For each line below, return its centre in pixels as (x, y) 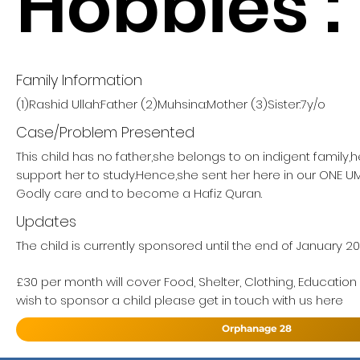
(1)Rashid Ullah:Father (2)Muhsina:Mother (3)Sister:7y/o (171, 104)
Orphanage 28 (257, 328)
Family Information (79, 80)
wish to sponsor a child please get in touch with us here (180, 301)
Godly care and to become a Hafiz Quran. (139, 193)
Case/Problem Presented (105, 132)
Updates (46, 221)
